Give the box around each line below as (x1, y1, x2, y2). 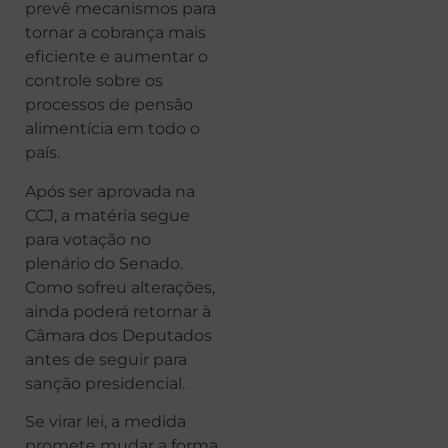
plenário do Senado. (25, 253, 183, 273)
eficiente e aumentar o (25, 47, 208, 67)
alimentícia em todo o (25, 119, 200, 139)
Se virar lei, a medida (25, 411, 186, 431)
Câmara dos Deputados (25, 325, 212, 345)
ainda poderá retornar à (25, 301, 211, 321)
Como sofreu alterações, (25, 277, 215, 297)
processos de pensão (25, 95, 193, 115)
